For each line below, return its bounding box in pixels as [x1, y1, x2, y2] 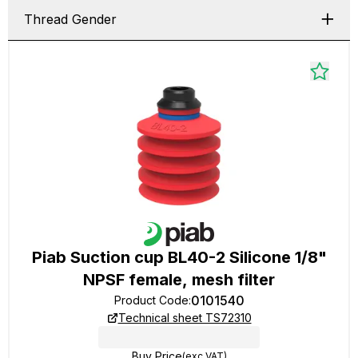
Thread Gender [24, 11, 117, 27]
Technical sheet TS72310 [117, 311, 252, 324]
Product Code [113, 293, 189, 307]
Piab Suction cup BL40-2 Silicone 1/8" [31, 248, 327, 267]
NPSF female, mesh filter [83, 270, 275, 289]
